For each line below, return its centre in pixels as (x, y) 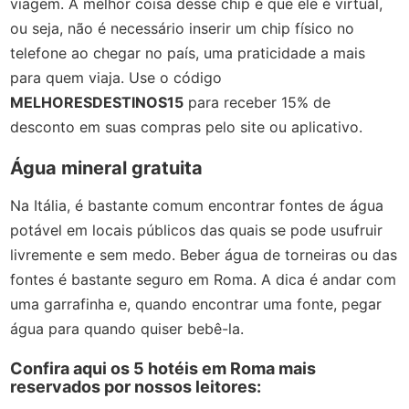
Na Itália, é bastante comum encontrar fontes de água (197, 206)
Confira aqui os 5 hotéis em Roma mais (163, 369)
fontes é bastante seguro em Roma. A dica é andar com (204, 280)
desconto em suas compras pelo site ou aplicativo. (187, 126)
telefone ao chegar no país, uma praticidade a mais (188, 52)
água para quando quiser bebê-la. (127, 329)
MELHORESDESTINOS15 (97, 102)
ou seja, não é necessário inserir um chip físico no (183, 28)
